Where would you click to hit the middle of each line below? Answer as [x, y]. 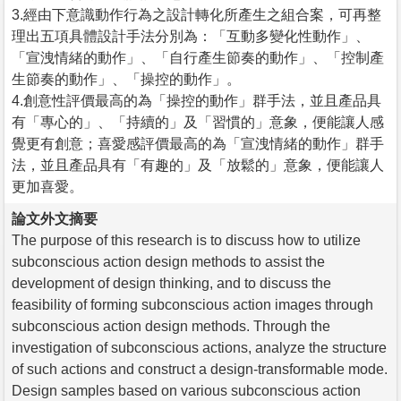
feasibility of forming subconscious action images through [192, 304]
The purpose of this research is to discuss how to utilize [186, 240]
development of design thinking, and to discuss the [171, 283]
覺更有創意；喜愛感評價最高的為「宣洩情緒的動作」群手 [198, 143]
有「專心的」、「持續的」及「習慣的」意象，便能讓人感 [198, 122]
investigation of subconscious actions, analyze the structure [199, 347]
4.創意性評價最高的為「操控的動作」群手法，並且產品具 [196, 100]
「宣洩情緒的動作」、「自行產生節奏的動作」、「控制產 [198, 57]
